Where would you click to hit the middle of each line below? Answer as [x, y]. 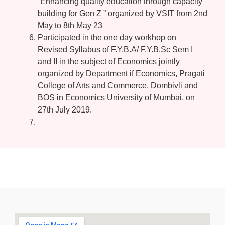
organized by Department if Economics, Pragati [121, 74]
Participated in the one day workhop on [107, 38]
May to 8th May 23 [70, 26]
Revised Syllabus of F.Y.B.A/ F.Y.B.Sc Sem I [115, 50]
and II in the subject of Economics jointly [109, 62]
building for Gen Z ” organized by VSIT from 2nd [123, 14]
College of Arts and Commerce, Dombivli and [118, 86]
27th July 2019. [65, 110]
